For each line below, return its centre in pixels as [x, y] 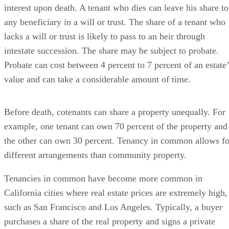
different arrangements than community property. [95, 155]
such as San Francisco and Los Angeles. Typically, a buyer [113, 207]
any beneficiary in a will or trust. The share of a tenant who [115, 22]
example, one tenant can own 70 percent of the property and [116, 126]
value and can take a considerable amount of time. [97, 79]
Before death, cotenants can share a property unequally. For [115, 112]
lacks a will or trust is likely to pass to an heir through [105, 36]
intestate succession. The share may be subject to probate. [111, 51]
